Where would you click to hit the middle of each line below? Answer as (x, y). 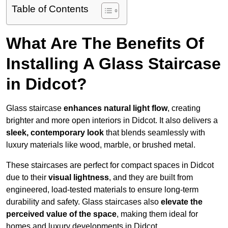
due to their (27, 178)
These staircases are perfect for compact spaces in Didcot (110, 165)
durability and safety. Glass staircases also (83, 202)
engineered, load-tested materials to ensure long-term (102, 190)
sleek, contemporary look (55, 133)
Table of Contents (50, 9)
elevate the (182, 202)
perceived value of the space (61, 214)
